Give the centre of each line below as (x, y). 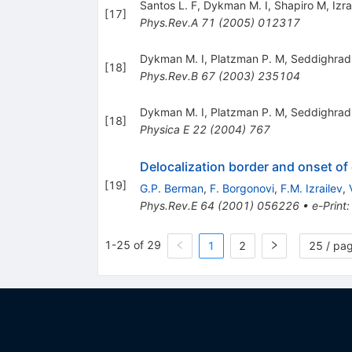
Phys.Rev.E (168, 205)
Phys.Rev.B (169, 75)
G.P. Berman (171, 188)
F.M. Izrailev (311, 188)
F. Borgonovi (242, 188)
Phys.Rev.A (169, 22)
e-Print (329, 205)
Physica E (164, 129)
